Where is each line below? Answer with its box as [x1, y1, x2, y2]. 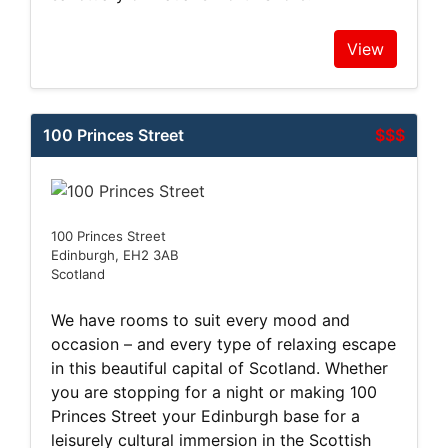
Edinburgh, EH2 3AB [51, 246, 179, 263]
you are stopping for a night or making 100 [51, 381, 377, 402]
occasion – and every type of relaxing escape [51, 333, 396, 354]
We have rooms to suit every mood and [51, 309, 350, 330]
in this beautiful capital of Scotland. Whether [51, 357, 388, 378]
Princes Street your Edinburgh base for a [51, 405, 360, 426]
